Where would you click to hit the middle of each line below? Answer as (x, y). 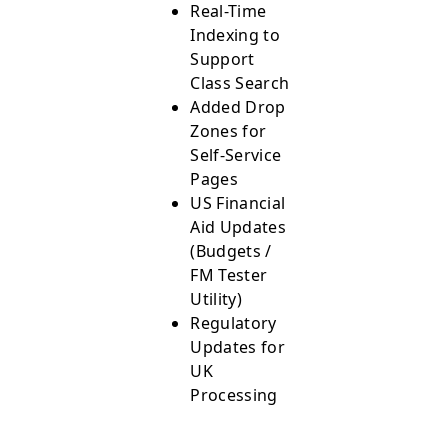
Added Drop (238, 106)
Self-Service (236, 154)
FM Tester (229, 274)
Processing (234, 394)
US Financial (238, 202)
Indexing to (235, 34)
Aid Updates (238, 226)
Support (222, 58)
